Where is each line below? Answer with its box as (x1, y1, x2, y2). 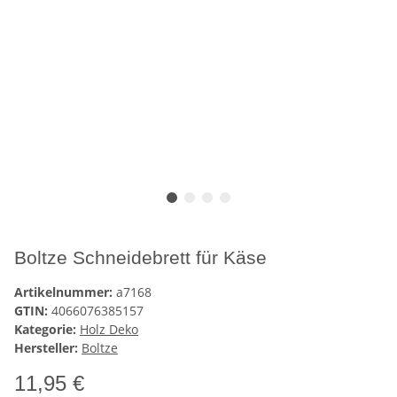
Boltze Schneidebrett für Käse (14, 246, 267, 268)
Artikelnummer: (14, 283, 116, 300)
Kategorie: (14, 320, 80, 338)
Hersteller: (14, 339, 78, 356)
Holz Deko (80, 320, 138, 338)
